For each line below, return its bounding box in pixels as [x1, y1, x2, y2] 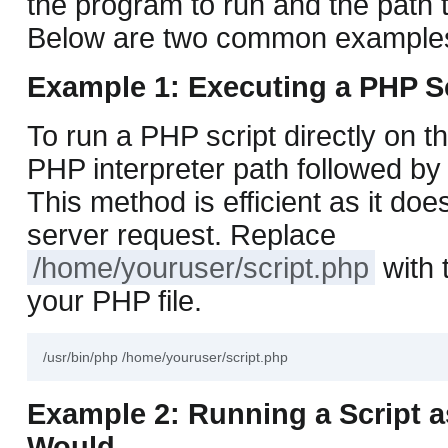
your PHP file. [27, 284, 202, 317]
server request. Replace [27, 218, 336, 251]
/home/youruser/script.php [33, 251, 369, 284]
